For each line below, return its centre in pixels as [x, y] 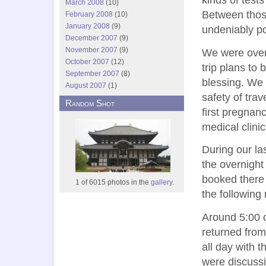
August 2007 [86, 85]
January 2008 [88, 26]
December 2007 [91, 38]
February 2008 [89, 14]
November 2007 [91, 50]
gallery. [162, 182]
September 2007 [92, 74]
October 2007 [87, 62]
